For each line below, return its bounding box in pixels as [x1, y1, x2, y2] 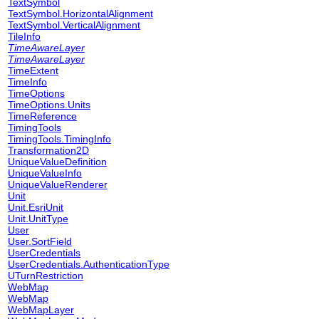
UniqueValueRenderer [8, 179, 108, 190]
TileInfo [8, 31, 41, 42]
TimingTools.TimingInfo [8, 133, 111, 145]
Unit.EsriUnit [8, 202, 63, 213]
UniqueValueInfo [8, 167, 82, 179]
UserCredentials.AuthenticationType [8, 258, 169, 270]
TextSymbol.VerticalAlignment [8, 19, 140, 31]
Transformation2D [8, 145, 89, 156]
